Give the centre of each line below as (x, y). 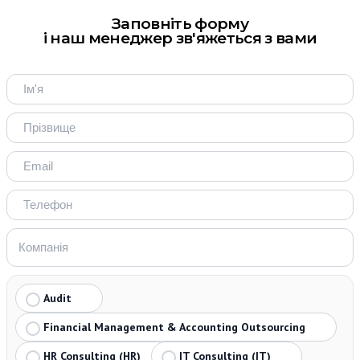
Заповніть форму (180, 23)
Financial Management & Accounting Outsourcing (174, 327)
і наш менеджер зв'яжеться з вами (180, 38)
